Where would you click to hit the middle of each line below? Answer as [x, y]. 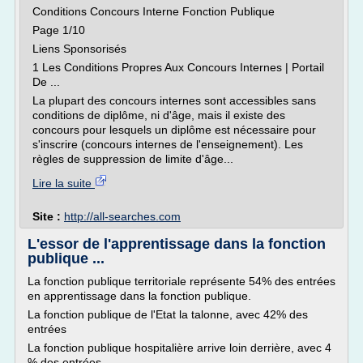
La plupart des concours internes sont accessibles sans [174, 100]
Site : [48, 216]
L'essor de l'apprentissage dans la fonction [177, 244]
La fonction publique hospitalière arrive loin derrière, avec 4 [179, 348]
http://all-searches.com [122, 216]
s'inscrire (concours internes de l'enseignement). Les [168, 144]
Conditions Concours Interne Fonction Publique [154, 11]
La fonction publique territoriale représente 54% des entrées [181, 281]
